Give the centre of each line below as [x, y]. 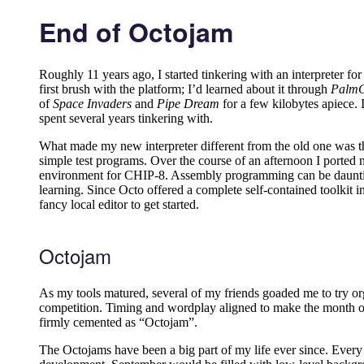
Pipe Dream [188, 104]
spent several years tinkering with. [126, 119]
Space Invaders [92, 104]
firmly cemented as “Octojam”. [118, 323]
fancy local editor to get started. [119, 205]
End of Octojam [136, 32]
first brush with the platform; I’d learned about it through [185, 89]
